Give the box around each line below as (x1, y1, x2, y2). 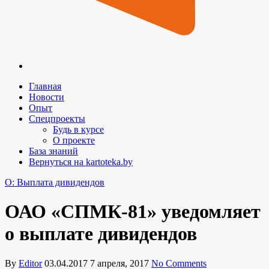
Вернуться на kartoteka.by (29, 157, 133, 167)
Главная (29, 81, 61, 91)
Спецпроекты (29, 113, 85, 124)
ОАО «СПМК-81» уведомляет (5, 201, 261, 223)
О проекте (53, 135, 95, 145)
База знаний (29, 146, 78, 156)
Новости (29, 92, 64, 102)
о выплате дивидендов (5, 223, 197, 245)
